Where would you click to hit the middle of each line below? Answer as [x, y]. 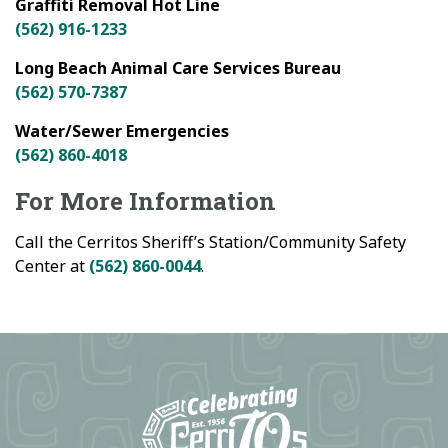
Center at [52, 265]
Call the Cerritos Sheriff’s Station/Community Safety [210, 241]
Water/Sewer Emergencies [122, 130]
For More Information [145, 200]
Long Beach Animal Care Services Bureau [178, 67]
